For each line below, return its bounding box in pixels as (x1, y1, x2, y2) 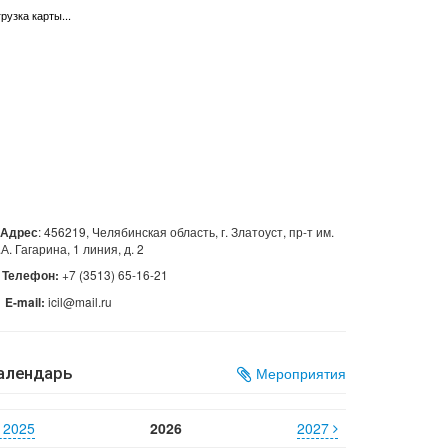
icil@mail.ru (45, 293, 112, 310)
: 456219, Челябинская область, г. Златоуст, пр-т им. (38, 223, 334, 240)
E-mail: (5, 294, 45, 311)
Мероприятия (252, 363, 346, 383)
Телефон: (2, 267, 59, 284)
